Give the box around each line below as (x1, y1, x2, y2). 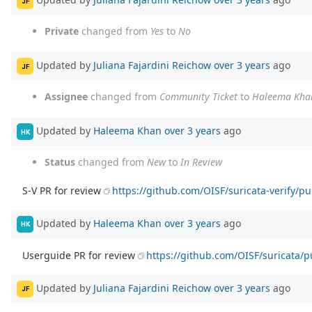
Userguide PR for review (22, 248, 139, 262)
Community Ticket (159, 90, 237, 104)
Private (45, 24, 79, 38)
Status (45, 155, 75, 169)
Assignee (45, 90, 88, 104)
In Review (180, 155, 222, 169)
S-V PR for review (22, 184, 104, 198)
